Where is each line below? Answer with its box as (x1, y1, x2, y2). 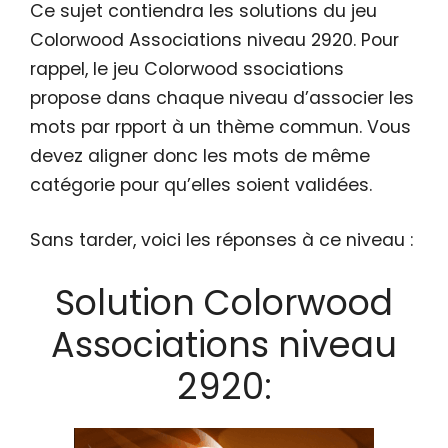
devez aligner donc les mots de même (30, 143, 370, 168)
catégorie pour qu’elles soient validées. (30, 172, 372, 197)
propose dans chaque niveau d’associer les (30, 85, 414, 110)
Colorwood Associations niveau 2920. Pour (30, 27, 399, 52)
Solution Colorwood (55, 277, 393, 327)
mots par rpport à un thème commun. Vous (30, 114, 411, 139)
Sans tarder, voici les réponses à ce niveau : (30, 228, 413, 253)
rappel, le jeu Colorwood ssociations (30, 56, 344, 81)
